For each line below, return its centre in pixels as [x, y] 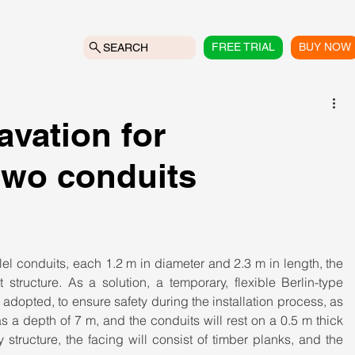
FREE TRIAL [244, 47]
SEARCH [126, 47]
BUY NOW [325, 47]
